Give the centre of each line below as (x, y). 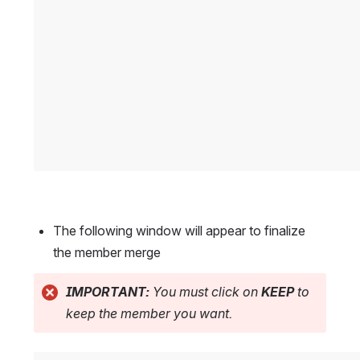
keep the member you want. (149, 314)
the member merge (107, 253)
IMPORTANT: (108, 292)
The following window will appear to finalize (179, 231)
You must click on (205, 292)
